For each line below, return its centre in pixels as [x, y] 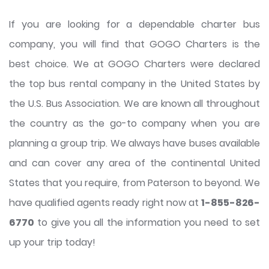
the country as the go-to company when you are [134, 124]
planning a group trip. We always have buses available [134, 144]
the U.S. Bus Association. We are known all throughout [134, 104]
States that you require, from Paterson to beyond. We [134, 183]
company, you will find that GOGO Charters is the [134, 44]
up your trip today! [52, 243]
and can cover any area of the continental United [134, 163]
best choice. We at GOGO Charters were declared [134, 64]
